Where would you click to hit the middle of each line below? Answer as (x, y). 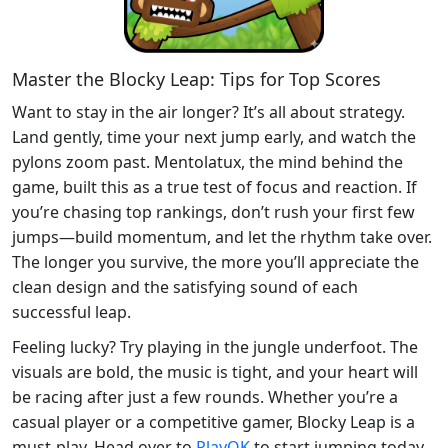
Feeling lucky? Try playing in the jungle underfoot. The (215, 346)
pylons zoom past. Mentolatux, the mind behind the (207, 161)
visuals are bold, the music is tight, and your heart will (215, 371)
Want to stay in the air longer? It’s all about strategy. (208, 111)
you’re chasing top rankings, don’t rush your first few (213, 211)
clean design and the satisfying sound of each (185, 286)
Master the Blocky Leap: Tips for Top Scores (196, 78)
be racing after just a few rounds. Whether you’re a (205, 396)
